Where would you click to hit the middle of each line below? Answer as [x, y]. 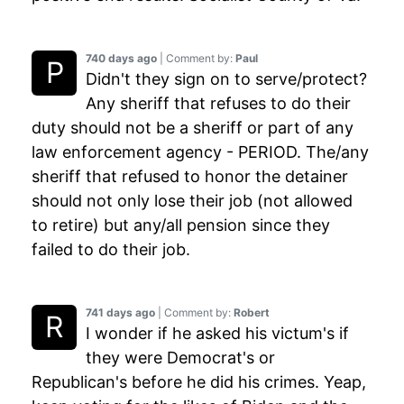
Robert [252, 313]
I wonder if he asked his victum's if [217, 334]
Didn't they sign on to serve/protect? [226, 79]
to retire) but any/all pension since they [181, 225]
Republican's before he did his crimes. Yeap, [199, 382]
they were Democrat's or [180, 358]
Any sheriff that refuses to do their [218, 104]
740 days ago [121, 59]
